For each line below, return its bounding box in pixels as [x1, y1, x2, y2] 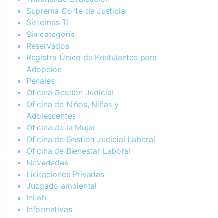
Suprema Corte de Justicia [26, 5, 125, 16]
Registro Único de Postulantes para [26, 52, 157, 62]
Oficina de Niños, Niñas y [26, 99, 119, 109]
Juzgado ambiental [26, 181, 97, 191]
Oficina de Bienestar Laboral [26, 145, 130, 156]
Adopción [26, 64, 62, 74]
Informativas [26, 204, 72, 214]
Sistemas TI [26, 17, 69, 27]
